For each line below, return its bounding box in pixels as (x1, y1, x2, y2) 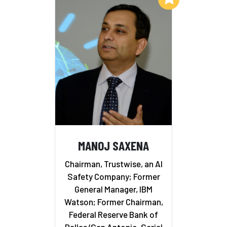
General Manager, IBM (74, 183, 153, 194)
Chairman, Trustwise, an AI (64, 158, 163, 169)
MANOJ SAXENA (78, 137, 149, 154)
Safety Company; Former (67, 171, 160, 181)
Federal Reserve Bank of (69, 209, 158, 219)
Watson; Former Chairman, (64, 196, 163, 207)
